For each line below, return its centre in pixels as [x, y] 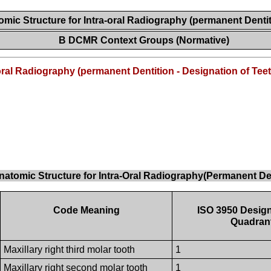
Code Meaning [86, 211]
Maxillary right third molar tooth [70, 250]
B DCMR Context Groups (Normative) [144, 40]
